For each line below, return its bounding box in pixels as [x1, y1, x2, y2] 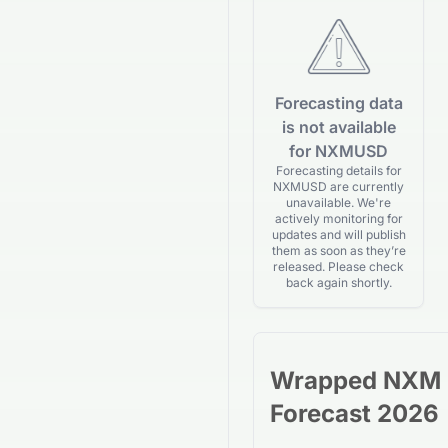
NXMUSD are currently [273, 179, 404, 194]
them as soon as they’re [271, 243, 406, 258]
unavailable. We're [286, 195, 391, 210]
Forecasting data [274, 93, 403, 113]
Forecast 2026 [270, 399, 439, 428]
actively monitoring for [274, 211, 403, 226]
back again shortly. [285, 275, 392, 290]
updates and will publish [271, 227, 406, 242]
